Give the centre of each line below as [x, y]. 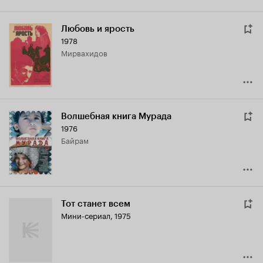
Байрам [77, 140]
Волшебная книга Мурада [116, 117]
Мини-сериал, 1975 [96, 215]
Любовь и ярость [98, 29]
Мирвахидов [87, 53]
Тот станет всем [96, 204]
